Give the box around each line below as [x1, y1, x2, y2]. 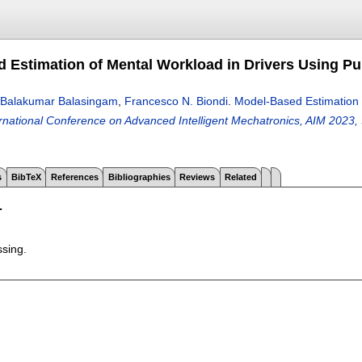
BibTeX [11, 171, 41, 182]
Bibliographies [107, 171, 170, 182]
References [50, 171, 99, 182]
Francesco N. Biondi [124, 95, 228, 107]
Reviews [179, 171, 216, 182]
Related [225, 171, 258, 182]
